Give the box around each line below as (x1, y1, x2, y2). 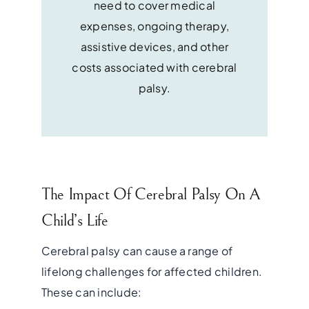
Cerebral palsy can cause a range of (41, 243, 233, 259)
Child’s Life (41, 211, 108, 231)
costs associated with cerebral (72, 60, 237, 75)
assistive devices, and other (80, 39, 229, 54)
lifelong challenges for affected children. (41, 264, 263, 279)
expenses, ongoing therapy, (79, 19, 230, 34)
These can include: (41, 285, 142, 300)
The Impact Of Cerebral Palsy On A (41, 185, 261, 205)
